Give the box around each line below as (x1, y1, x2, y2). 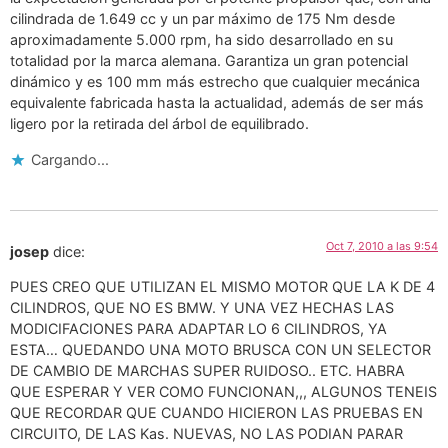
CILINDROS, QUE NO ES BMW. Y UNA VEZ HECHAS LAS (10, 299, 394, 317)
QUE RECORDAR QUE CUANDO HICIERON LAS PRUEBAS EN (10, 404, 423, 422)
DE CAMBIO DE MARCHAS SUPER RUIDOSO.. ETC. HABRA (10, 362, 405, 380)
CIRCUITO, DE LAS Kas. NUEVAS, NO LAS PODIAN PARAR (10, 425, 403, 443)
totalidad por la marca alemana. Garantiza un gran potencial (10, 52, 408, 70)
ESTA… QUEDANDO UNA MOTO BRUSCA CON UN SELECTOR (10, 341, 431, 359)
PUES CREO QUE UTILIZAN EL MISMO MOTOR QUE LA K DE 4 (10, 278, 435, 296)
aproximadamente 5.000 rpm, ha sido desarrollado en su (10, 31, 393, 49)
